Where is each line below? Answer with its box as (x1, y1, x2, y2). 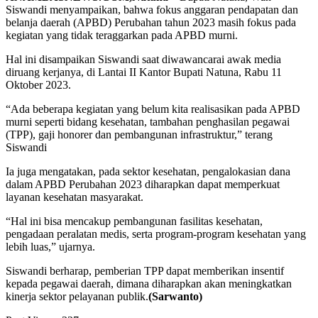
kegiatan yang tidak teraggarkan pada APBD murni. (6, 29, 238, 42)
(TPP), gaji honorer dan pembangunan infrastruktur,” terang (6, 128, 273, 141)
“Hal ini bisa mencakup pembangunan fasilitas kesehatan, (6, 215, 263, 228)
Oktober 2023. (6, 79, 71, 92)
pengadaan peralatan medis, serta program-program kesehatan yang (6, 228, 306, 241)
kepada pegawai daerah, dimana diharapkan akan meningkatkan (6, 278, 292, 290)
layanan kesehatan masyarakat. (6, 191, 143, 204)
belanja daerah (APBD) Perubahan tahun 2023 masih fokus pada (6, 16, 296, 29)
